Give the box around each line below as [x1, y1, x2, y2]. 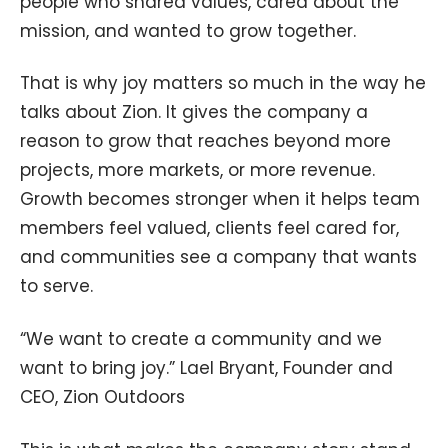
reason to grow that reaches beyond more [20, 129, 391, 154]
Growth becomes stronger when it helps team [20, 187, 420, 212]
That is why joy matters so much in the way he [20, 71, 426, 96]
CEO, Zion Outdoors [20, 385, 185, 410]
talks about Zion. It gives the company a [20, 100, 368, 125]
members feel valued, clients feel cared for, [20, 216, 399, 241]
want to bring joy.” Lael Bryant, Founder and [20, 356, 393, 381]
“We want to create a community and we [20, 327, 382, 352]
